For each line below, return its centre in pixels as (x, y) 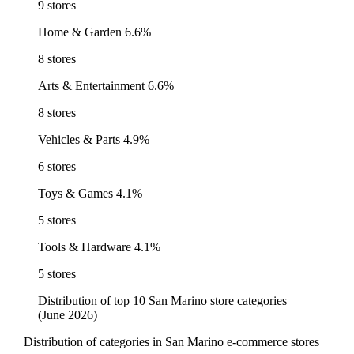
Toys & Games (75, 193)
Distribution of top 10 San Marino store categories (162, 300)
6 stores (57, 166)
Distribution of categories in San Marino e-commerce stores (171, 341)
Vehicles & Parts (79, 139)
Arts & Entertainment (91, 85)
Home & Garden (80, 32)
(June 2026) (68, 314)
